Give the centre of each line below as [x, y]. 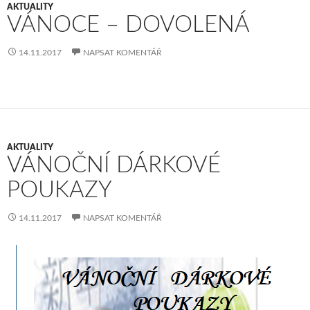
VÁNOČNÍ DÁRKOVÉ [114, 165]
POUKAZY [60, 190]
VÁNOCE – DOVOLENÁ [128, 25]
